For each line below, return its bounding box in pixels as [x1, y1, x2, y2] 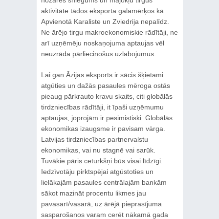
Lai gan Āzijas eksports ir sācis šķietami [41, 71, 163, 79]
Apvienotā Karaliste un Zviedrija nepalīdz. [41, 18, 169, 26]
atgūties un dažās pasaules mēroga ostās [41, 82, 170, 90]
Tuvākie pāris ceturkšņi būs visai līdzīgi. [41, 157, 163, 165]
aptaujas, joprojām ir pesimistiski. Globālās [41, 114, 173, 122]
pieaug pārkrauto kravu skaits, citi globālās [41, 92, 173, 101]
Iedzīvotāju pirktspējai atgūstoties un [41, 168, 153, 176]
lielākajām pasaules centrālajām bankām [41, 178, 167, 187]
